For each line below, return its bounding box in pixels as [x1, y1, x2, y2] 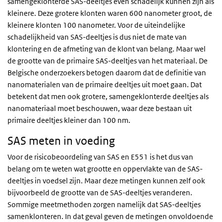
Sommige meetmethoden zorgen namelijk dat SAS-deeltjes [7, 200, 201, 209]
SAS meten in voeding [7, 134, 115, 147]
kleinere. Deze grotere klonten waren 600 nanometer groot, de [7, 8, 212, 18]
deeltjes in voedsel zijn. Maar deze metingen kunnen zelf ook [7, 176, 205, 185]
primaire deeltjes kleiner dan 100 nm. [7, 115, 130, 125]
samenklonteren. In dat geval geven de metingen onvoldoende [7, 212, 213, 221]
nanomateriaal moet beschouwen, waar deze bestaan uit [7, 104, 192, 113]
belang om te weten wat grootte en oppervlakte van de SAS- [7, 164, 203, 173]
